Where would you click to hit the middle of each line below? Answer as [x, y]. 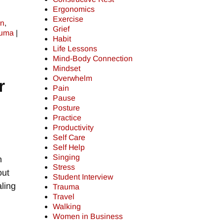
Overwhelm [73, 78]
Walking [67, 207]
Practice [67, 118]
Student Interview [83, 177]
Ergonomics [74, 9]
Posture [67, 108]
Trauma [66, 187]
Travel [64, 197]
